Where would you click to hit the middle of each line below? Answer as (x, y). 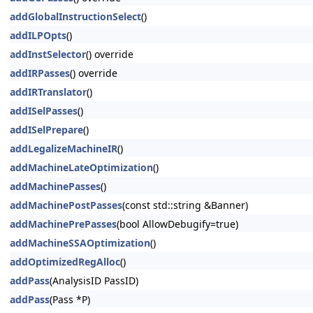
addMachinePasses (55, 186)
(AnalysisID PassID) (94, 281)
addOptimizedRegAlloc (65, 262)
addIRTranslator (48, 92)
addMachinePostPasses (66, 205)
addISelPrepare (46, 130)
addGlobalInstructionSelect (75, 16)
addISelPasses (44, 111)
